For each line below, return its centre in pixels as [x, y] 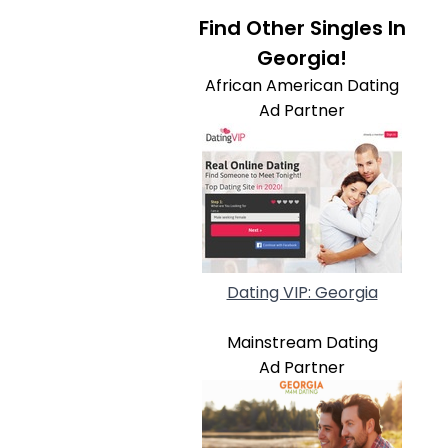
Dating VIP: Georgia [302, 292]
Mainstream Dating [302, 342]
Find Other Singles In [302, 28]
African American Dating [302, 85]
